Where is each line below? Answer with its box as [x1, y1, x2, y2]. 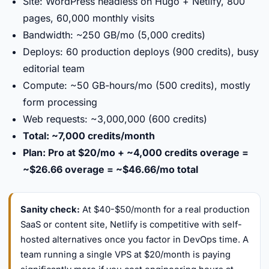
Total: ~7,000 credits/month [23, 130, 155, 142]
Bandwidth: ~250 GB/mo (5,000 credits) [23, 29, 205, 41]
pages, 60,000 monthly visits [23, 12, 154, 24]
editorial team [23, 62, 85, 74]
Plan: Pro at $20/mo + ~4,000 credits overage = [23, 147, 249, 159]
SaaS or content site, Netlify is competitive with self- [20, 219, 242, 230]
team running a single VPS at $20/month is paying [20, 249, 231, 260]
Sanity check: [20, 204, 80, 215]
